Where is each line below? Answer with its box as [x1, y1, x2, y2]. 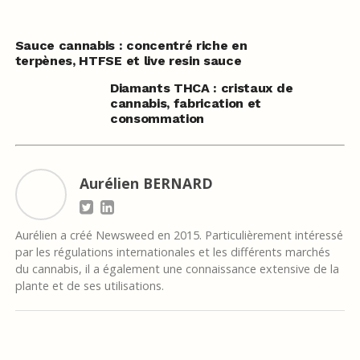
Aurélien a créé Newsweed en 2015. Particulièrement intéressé [14, 227, 343, 243]
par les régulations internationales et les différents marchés [14, 244, 330, 260]
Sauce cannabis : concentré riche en [14, 38, 247, 54]
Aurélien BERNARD [79, 174, 213, 194]
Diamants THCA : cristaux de [109, 80, 293, 96]
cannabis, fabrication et [109, 96, 262, 112]
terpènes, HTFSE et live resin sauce [14, 53, 242, 69]
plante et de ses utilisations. [14, 278, 164, 294]
